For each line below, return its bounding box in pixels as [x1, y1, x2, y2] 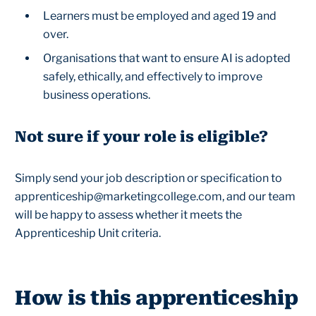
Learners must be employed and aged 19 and [43, 9, 276, 23]
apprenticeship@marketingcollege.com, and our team [15, 190, 296, 203]
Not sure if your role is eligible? [15, 128, 268, 145]
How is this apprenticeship [15, 286, 298, 310]
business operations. [43, 88, 150, 102]
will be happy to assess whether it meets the [15, 208, 242, 221]
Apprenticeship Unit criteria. [15, 226, 163, 240]
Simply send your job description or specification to [15, 171, 282, 185]
